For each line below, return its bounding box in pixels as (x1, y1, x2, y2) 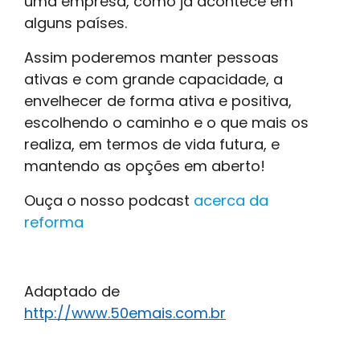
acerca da (194, 190, 268, 211)
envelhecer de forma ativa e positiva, (24, 90, 292, 111)
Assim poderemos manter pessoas (24, 47, 279, 67)
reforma (24, 211, 84, 232)
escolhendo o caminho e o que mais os (24, 112, 309, 133)
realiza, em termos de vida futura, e (24, 133, 280, 154)
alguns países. (24, 12, 127, 33)
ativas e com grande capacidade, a (24, 68, 283, 89)
